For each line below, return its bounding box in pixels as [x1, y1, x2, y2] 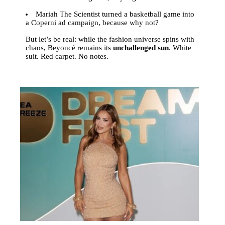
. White [169, 43, 192, 52]
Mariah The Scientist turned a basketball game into [36, 10, 195, 18]
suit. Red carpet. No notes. [26, 52, 109, 60]
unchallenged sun [113, 43, 169, 52]
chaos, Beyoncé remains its [26, 43, 114, 52]
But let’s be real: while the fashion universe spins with [26, 35, 195, 43]
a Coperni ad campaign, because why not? [26, 18, 159, 27]
